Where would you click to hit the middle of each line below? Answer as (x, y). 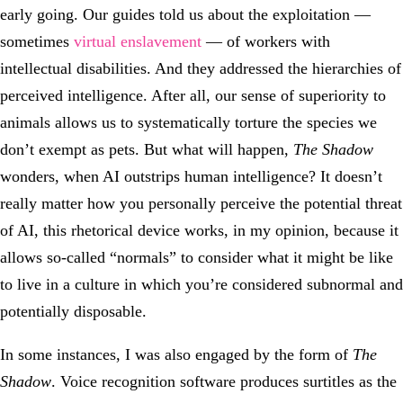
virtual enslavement (138, 41)
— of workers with (266, 41)
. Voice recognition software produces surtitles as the (224, 381)
